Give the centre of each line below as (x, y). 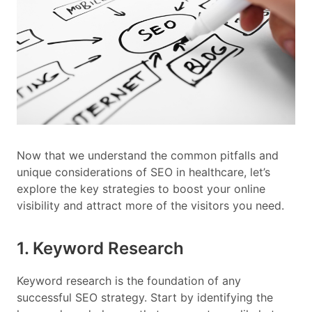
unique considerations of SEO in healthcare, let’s (143, 172)
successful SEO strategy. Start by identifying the (145, 298)
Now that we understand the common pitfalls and (148, 156)
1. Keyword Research (100, 249)
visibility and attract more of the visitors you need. (150, 206)
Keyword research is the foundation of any (129, 281)
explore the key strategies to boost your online (141, 189)
